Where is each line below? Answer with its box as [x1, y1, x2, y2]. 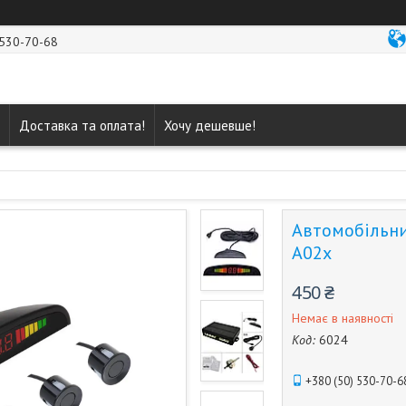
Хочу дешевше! [164, 116, 256, 134]
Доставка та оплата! [19, 116, 145, 134]
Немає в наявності [292, 310, 393, 326]
